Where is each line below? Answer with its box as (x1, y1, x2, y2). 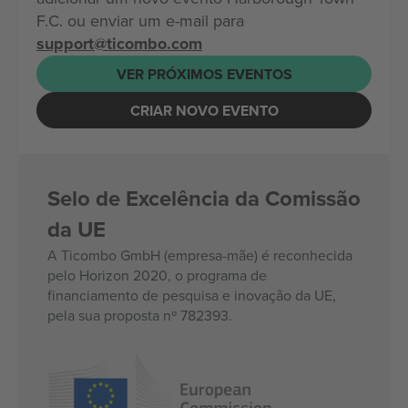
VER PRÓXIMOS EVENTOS (116, 63, 292, 85)
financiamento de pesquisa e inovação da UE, (47, 285, 336, 305)
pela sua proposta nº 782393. (47, 305, 232, 325)
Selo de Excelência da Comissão (47, 182, 361, 214)
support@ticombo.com (36, 32, 202, 56)
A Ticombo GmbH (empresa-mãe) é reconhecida (47, 245, 352, 265)
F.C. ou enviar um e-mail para (36, 9, 244, 32)
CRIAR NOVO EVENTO (129, 99, 279, 121)
